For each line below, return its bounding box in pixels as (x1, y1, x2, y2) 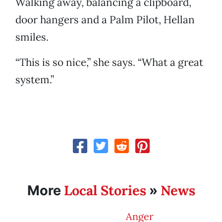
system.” (15, 73, 54, 87)
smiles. (15, 30, 49, 44)
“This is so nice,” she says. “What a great (15, 55, 203, 69)
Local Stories (63, 182, 146, 199)
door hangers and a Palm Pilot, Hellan (15, 13, 195, 27)
